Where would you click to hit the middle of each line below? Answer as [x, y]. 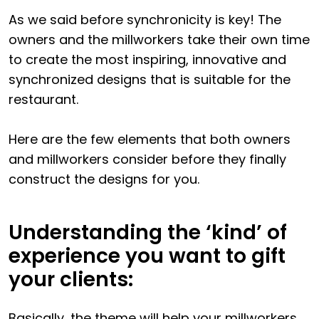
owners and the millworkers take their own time [159, 40]
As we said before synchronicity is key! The [145, 20]
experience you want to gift [147, 256]
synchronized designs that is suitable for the [150, 80]
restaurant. [43, 100]
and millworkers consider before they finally [147, 159]
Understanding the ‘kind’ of [148, 233]
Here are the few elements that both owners [150, 140]
